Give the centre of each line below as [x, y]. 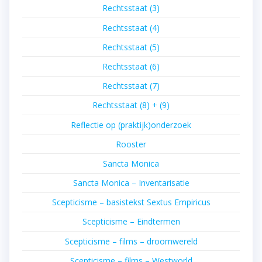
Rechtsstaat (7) [131, 86]
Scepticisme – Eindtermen [131, 222]
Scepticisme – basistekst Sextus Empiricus [131, 202]
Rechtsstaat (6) [131, 66]
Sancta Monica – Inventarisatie [131, 183]
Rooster [131, 144]
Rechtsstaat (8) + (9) [131, 105]
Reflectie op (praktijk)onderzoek [131, 125]
